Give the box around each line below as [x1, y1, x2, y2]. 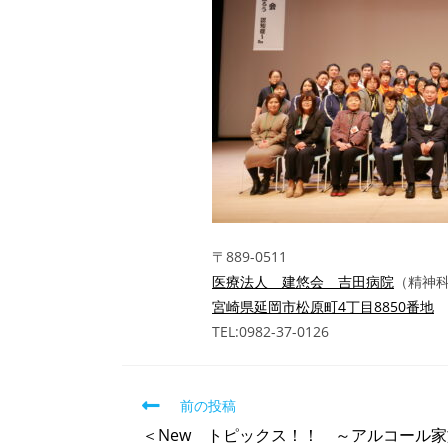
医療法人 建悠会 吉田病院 [212, 272, 394, 291]
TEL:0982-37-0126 [212, 322, 329, 341]
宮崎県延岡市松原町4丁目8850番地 [212, 297, 434, 316]
